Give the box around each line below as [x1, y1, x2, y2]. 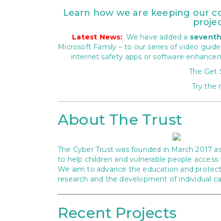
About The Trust [58, 110, 182, 129]
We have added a [126, 33, 190, 41]
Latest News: [72, 33, 123, 41]
